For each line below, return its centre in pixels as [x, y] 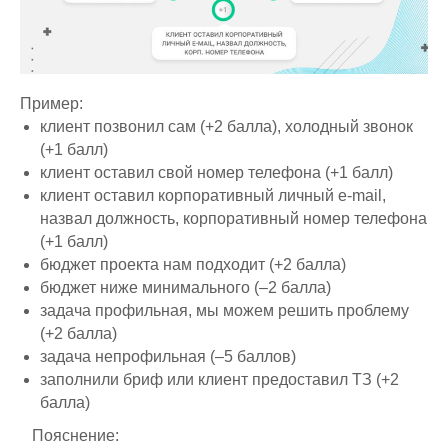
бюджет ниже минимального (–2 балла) [185, 287]
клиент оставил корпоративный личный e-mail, [213, 195]
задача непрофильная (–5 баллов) [168, 356]
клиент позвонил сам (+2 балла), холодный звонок [226, 126]
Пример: [51, 103]
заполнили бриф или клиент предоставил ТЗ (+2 [219, 379]
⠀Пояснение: [69, 435]
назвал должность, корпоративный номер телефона [233, 218]
